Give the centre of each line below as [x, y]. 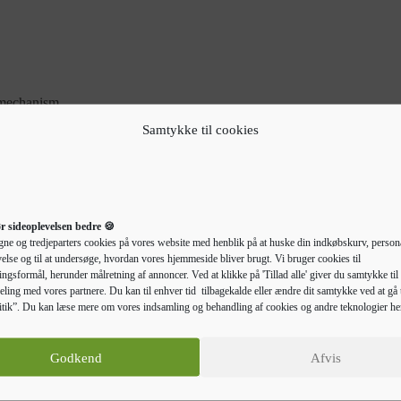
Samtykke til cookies [200, 129]
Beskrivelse [125, 319]
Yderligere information [245, 319]
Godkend [76, 357]
